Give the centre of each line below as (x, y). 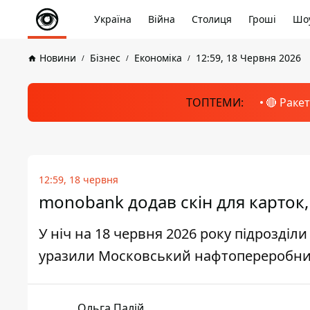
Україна (113, 19)
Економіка (158, 58)
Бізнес (105, 58)
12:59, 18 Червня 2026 (248, 58)
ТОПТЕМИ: (215, 102)
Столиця (212, 19)
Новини (58, 58)
